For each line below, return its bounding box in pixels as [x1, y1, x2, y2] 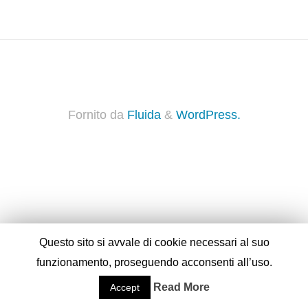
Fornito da [67, 108, 124, 122]
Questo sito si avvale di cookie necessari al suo [38, 236, 269, 249]
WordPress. [175, 108, 241, 122]
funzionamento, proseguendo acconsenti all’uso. [36, 256, 272, 268]
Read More [153, 281, 210, 293]
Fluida [123, 108, 161, 122]
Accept [109, 282, 140, 293]
